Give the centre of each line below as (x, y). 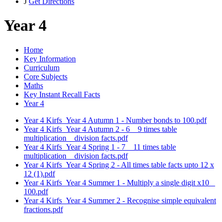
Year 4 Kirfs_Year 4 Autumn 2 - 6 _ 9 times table (100, 129)
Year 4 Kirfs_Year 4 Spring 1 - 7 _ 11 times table (100, 147)
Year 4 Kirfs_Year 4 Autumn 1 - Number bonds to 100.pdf (115, 120)
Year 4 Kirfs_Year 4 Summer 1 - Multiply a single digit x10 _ (119, 182)
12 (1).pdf (39, 173)
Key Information (50, 58)
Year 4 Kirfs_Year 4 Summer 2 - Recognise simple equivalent (120, 200)
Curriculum (42, 67)
